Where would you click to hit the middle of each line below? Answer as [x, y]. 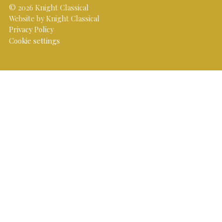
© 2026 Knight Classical [49, 8]
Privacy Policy [31, 29]
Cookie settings [34, 41]
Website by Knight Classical [54, 19]
